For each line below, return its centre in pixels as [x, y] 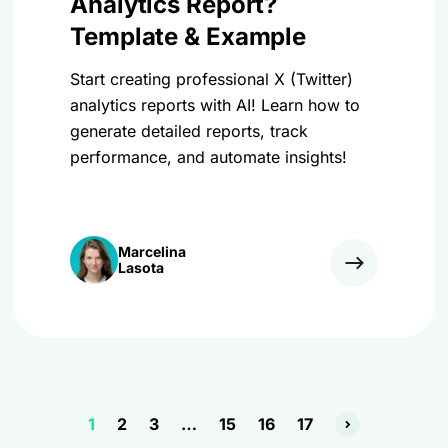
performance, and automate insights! [208, 157]
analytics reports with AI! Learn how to [215, 105]
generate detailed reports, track [189, 131]
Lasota [141, 267]
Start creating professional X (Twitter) [211, 79]
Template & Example [188, 36]
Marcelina [152, 251]
